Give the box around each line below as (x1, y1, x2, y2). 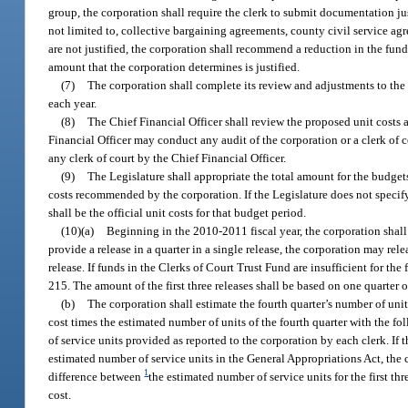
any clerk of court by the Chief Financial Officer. (48, 151, 287, 166)
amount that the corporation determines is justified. (48, 60, 301, 75)
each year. (48, 97, 97, 111)
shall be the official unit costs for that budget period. (48, 206, 307, 220)
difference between (48, 370, 145, 384)
